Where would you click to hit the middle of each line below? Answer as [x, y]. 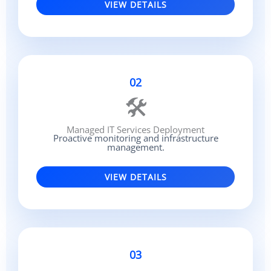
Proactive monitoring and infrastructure [135, 138]
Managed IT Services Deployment [135, 129]
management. [135, 147]
